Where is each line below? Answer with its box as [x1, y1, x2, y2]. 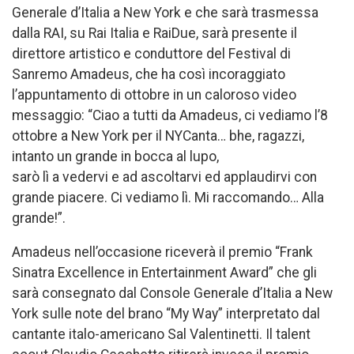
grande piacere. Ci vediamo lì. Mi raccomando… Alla [12, 189, 324, 205]
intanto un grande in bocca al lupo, [12, 148, 219, 164]
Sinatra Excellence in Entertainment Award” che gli [12, 265, 317, 281]
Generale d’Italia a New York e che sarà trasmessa [12, 4, 318, 21]
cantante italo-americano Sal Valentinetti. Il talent [12, 326, 311, 343]
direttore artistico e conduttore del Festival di [12, 45, 291, 62]
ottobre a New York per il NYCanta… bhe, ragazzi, [12, 127, 304, 144]
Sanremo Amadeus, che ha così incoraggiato [12, 66, 285, 82]
